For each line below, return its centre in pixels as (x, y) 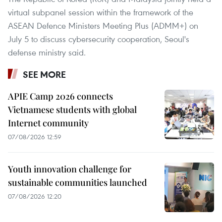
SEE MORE (44, 74)
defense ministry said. (47, 52)
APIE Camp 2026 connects (60, 96)
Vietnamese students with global (72, 109)
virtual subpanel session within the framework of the (101, 12)
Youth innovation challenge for (70, 169)
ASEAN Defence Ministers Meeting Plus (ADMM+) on (103, 25)
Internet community (48, 123)
